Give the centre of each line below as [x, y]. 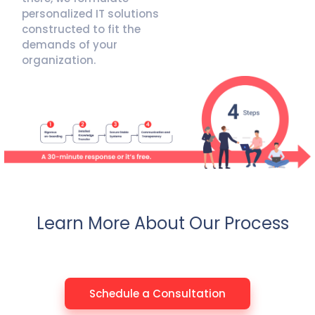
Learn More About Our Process [163, 223]
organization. [59, 60]
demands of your [70, 45]
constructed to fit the [81, 30]
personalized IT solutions [90, 14]
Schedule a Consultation [157, 293]
